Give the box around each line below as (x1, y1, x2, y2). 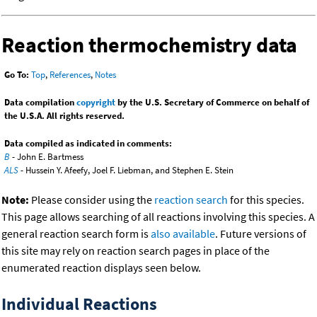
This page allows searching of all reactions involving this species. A (1, 209, 315, 224)
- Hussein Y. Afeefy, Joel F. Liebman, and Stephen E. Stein (18, 164, 234, 177)
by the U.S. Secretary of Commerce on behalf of (115, 96, 309, 109)
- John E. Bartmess (10, 151, 83, 163)
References (50, 69, 91, 81)
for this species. (228, 192, 304, 207)
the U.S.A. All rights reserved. (4, 110, 125, 122)
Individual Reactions (1, 293, 157, 316)
